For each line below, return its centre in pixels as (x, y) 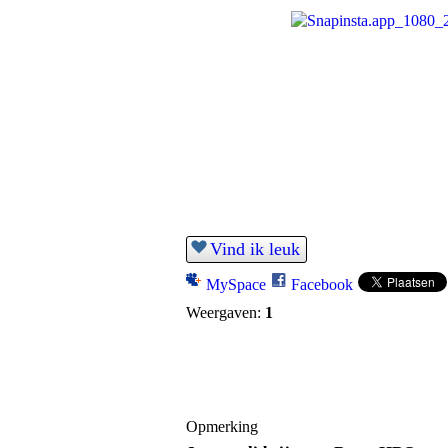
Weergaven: (223, 312)
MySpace (236, 284)
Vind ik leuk (255, 249)
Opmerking (222, 427)
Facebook (322, 284)
